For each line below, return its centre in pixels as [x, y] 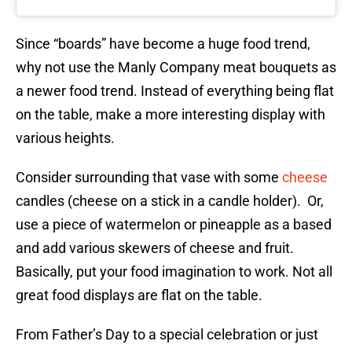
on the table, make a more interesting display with [170, 115]
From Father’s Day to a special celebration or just [167, 335]
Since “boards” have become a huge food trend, [163, 44]
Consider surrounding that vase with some [149, 178]
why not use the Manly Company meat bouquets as [176, 68]
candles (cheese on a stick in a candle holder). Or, [170, 201]
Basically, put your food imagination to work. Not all [174, 272]
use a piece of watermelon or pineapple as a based [174, 225]
